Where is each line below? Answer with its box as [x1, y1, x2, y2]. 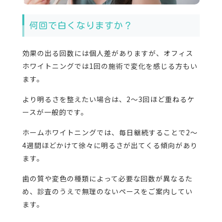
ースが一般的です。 [22, 107, 88, 117]
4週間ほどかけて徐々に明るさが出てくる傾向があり [22, 140, 198, 150]
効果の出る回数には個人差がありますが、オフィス [22, 48, 193, 58]
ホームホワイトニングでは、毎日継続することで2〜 [22, 127, 198, 137]
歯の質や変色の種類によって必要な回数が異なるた [22, 173, 193, 183]
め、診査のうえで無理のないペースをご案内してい [22, 186, 193, 196]
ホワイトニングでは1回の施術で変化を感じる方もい [22, 60, 198, 71]
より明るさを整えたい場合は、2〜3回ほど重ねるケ [22, 94, 195, 104]
